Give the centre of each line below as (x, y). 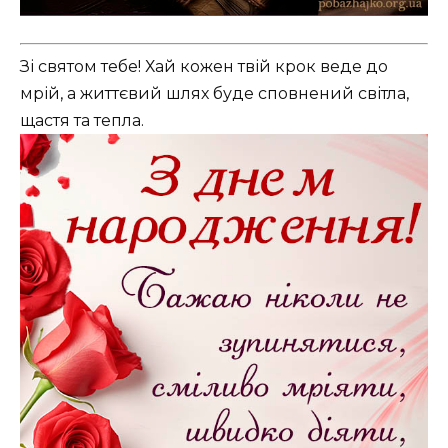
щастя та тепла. (82, 120)
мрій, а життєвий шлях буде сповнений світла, (214, 93)
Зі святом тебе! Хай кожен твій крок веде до (204, 66)
